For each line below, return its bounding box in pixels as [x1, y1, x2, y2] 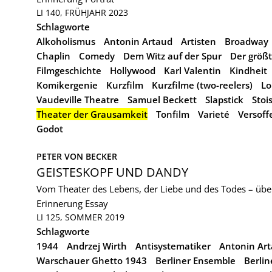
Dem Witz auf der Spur [123, 50, 222, 62]
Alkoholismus [36, 35, 95, 47]
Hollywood [110, 64, 155, 76]
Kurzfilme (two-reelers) [152, 79, 253, 91]
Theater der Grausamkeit [36, 108, 148, 120]
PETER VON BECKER [36, 151, 117, 162]
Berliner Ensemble [155, 254, 236, 267]
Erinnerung [36, 197, 83, 209]
